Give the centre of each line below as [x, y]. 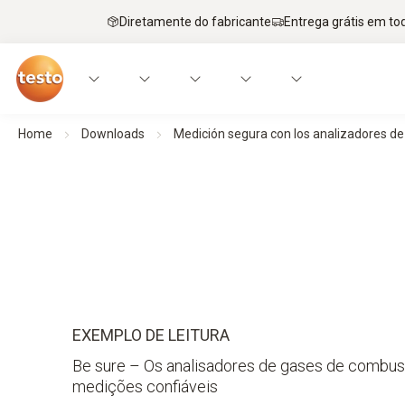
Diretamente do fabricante [195, 21]
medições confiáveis [145, 387]
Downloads [113, 134]
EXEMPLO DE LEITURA [151, 335]
